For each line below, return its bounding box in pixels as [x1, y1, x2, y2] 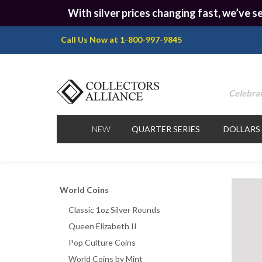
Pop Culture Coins [68, 237, 136, 247]
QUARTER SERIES [132, 123, 200, 134]
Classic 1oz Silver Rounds [68, 204, 160, 215]
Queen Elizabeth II [68, 220, 137, 231]
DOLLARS [223, 123, 260, 134]
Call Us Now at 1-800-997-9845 [61, 35, 182, 45]
